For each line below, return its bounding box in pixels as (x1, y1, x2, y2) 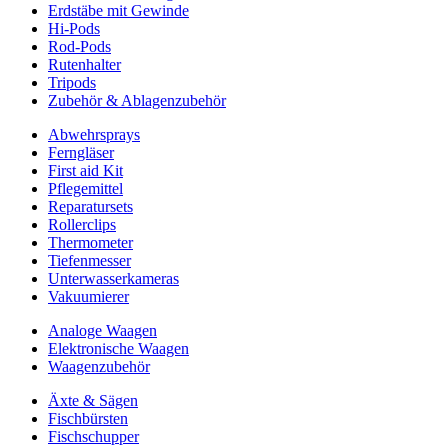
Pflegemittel (48, 179, 123, 197)
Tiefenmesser (48, 251, 131, 269)
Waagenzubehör (48, 357, 150, 375)
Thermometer (48, 233, 133, 251)
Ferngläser (48, 143, 114, 161)
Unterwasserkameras (48, 269, 179, 287)
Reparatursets (48, 197, 133, 215)
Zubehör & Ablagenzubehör (48, 91, 226, 109)
